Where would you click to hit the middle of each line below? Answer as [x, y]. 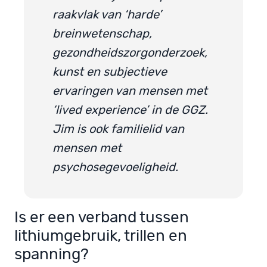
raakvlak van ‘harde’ [107, 15]
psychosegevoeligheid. [115, 167]
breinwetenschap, [102, 34]
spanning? [52, 255]
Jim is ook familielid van [118, 129]
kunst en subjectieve [110, 72]
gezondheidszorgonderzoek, [130, 53]
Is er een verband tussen [102, 218]
